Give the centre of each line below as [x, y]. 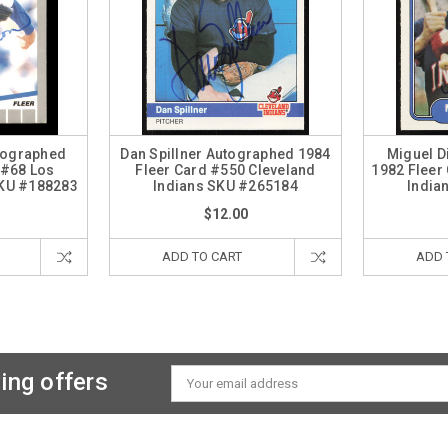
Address [195, 399]
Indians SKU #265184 [225, 186]
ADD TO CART [202, 256]
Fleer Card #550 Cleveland [225, 170]
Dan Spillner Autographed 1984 [225, 154]
